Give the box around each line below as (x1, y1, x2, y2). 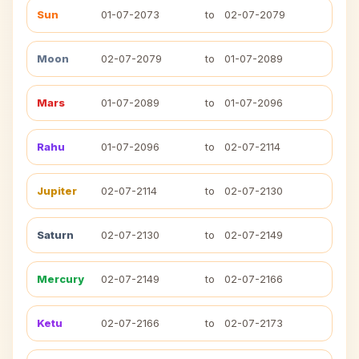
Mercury (37, 272, 84, 285)
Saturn (37, 228, 74, 241)
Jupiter (37, 184, 77, 197)
